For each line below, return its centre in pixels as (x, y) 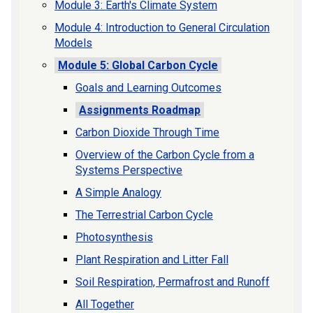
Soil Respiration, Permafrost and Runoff (173, 282)
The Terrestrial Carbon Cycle (144, 214)
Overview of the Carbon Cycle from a (165, 154)
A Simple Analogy (118, 192)
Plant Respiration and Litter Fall (152, 259)
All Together (105, 304)
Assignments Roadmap (140, 110)
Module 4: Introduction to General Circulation (162, 27)
